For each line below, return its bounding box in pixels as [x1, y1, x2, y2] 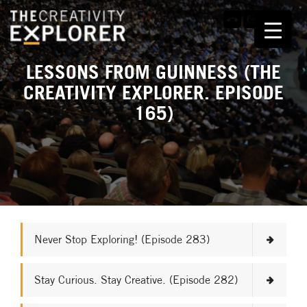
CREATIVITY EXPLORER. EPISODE [23, 80, 284, 104]
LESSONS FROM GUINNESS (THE [26, 60, 281, 84]
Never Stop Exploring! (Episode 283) [34, 232, 210, 246]
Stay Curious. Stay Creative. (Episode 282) [34, 273, 238, 286]
